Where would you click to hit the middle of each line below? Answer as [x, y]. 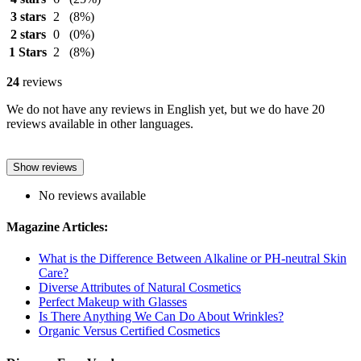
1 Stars [28, 52]
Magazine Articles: [57, 227]
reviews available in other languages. [100, 123]
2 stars [28, 34]
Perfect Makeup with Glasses [113, 302]
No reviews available [92, 195]
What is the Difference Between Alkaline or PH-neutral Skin [193, 259]
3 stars [28, 16]
